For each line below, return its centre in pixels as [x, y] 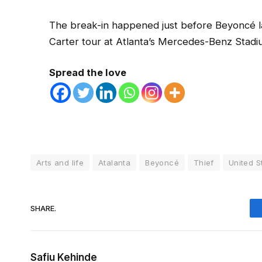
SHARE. [43, 208]
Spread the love [88, 73]
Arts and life [60, 163]
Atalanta [115, 163]
